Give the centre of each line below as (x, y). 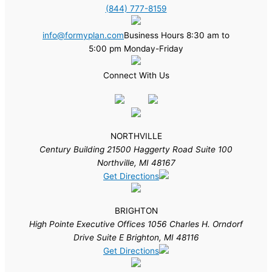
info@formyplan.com (83, 35)
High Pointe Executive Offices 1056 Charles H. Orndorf (136, 224)
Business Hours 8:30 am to (177, 35)
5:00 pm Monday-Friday (136, 48)
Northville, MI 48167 (136, 162)
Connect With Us (136, 75)
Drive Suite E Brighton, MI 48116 (136, 238)
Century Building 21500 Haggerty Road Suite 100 (136, 149)
